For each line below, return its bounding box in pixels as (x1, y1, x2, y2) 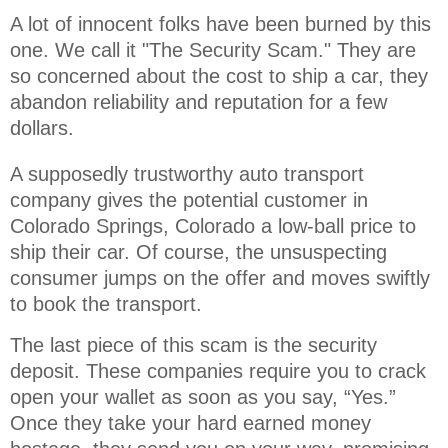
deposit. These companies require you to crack (10, 359, 426, 382)
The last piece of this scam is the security (10, 333, 377, 356)
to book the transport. (10, 293, 208, 316)
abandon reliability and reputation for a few (10, 91, 387, 114)
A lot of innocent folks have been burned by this (10, 13, 431, 36)
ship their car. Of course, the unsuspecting (10, 241, 387, 264)
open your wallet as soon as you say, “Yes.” (10, 385, 396, 408)
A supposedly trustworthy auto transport (10, 163, 364, 186)
